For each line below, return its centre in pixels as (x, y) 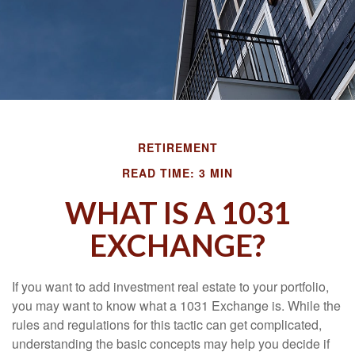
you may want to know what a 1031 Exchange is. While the (176, 305)
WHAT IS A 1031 (177, 212)
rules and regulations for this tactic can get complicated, (167, 324)
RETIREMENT (177, 147)
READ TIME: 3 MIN (177, 173)
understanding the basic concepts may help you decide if (171, 344)
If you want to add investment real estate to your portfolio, (170, 286)
